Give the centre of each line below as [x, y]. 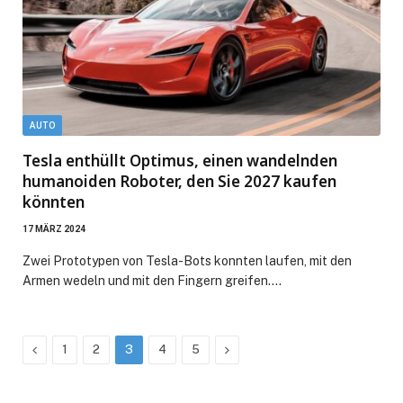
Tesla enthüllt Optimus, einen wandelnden [180, 160]
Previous [61, 349]
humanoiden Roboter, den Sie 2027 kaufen [179, 181]
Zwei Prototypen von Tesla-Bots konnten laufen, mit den [187, 260]
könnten [54, 201]
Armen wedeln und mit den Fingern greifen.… [152, 280]
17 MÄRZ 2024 [54, 228]
